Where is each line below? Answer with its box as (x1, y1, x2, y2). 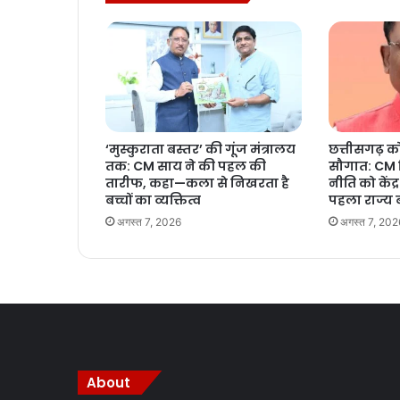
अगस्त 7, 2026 (117, 215, 181, 229)
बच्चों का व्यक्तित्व (105, 191, 201, 210)
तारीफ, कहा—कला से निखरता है (105, 174, 289, 193)
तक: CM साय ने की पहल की (105, 157, 266, 176)
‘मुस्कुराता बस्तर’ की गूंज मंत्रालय (105, 140, 296, 159)
